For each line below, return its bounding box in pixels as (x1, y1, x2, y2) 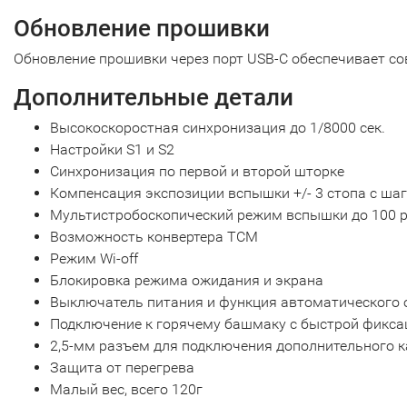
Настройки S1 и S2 (50, 141, 174, 158)
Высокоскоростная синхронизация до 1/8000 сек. (50, 119, 385, 136)
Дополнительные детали (14, 84, 293, 111)
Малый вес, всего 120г (50, 381, 203, 398)
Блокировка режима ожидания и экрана (50, 272, 323, 289)
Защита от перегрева (50, 359, 194, 376)
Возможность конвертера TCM (50, 228, 258, 245)
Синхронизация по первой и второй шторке (50, 163, 344, 180)
